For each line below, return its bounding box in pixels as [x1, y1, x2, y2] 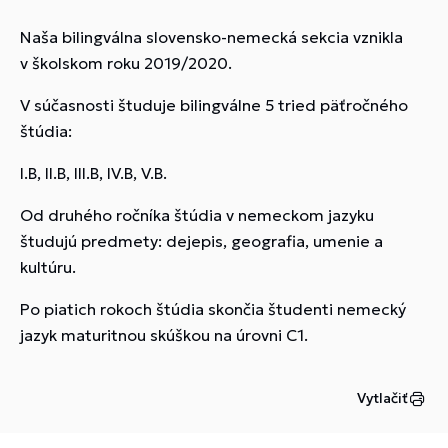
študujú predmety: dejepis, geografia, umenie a [20, 231, 383, 251]
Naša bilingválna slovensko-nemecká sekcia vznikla [20, 27, 403, 47]
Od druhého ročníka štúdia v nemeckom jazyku [20, 205, 374, 225]
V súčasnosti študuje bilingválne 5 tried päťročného [20, 95, 408, 115]
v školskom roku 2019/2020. [20, 53, 232, 73]
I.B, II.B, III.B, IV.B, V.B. [20, 163, 167, 183]
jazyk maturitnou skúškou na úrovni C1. [20, 325, 308, 345]
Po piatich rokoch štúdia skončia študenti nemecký [20, 299, 406, 319]
